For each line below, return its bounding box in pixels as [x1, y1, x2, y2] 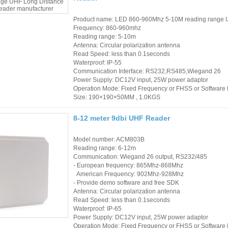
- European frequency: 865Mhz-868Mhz [73, 161, 183, 169]
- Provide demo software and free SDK [73, 179, 179, 186]
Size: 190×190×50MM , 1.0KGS [73, 93, 160, 101]
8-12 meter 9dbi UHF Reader [73, 113, 170, 122]
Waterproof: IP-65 [73, 205, 122, 212]
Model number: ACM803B [73, 135, 145, 143]
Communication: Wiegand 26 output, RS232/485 [73, 153, 207, 160]
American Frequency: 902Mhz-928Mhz [73, 170, 184, 178]
